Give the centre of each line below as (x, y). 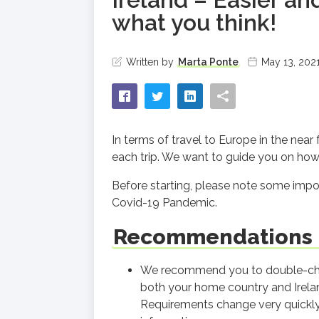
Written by (151, 62)
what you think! (194, 22)
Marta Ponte (208, 62)
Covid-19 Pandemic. (164, 203)
